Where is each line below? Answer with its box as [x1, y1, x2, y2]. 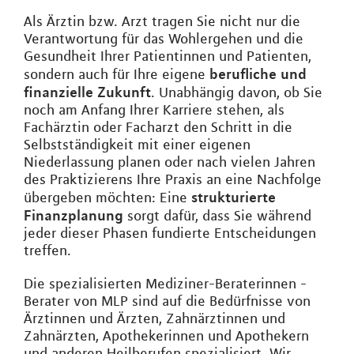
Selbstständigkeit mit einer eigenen [24, 136, 250, 153]
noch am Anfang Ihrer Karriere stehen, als [24, 101, 284, 119]
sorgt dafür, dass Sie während [123, 207, 311, 224]
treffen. [24, 242, 71, 259]
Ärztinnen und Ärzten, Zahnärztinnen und [24, 310, 285, 327]
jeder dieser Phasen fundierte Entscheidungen [24, 224, 316, 242]
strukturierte [191, 188, 276, 205]
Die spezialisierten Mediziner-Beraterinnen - [24, 275, 307, 292]
